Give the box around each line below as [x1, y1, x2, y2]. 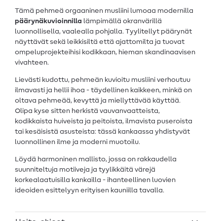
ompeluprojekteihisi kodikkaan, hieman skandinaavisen [15, 49, 195, 56]
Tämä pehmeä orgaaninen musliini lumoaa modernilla [15, 7, 193, 15]
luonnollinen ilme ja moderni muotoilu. [15, 139, 140, 146]
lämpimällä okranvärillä [82, 18, 162, 25]
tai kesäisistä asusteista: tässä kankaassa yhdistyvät [15, 128, 190, 136]
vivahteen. [15, 59, 49, 67]
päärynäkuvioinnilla [15, 18, 82, 25]
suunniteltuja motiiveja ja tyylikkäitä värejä [15, 166, 155, 174]
